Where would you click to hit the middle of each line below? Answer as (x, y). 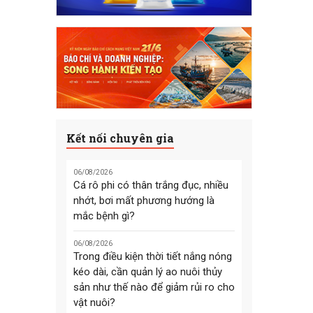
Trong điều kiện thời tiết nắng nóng (152, 257)
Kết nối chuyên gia (120, 138)
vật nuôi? (94, 303)
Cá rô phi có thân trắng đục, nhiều (151, 185)
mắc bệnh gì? (104, 216)
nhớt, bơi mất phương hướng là (144, 201)
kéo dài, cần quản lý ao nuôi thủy (147, 272)
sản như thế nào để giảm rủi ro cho (154, 287)
